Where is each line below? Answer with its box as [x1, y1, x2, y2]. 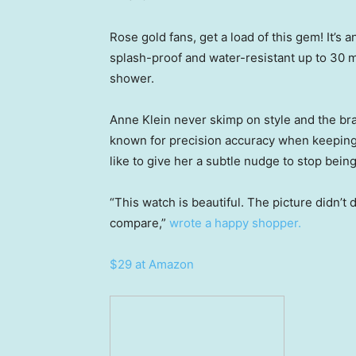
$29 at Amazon [110, 257, 194, 273]
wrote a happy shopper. [169, 215, 301, 231]
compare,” [110, 215, 169, 231]
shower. [110, 71, 154, 87]
